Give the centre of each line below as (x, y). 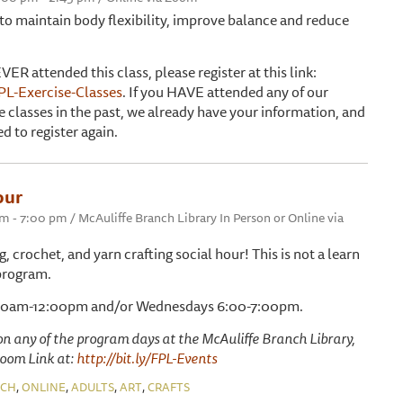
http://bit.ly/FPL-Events (147, 358)
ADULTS (93, 387)
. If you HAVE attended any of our (225, 92)
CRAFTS (169, 387)
